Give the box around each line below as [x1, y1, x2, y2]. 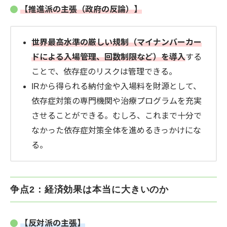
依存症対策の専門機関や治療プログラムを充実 [31, 97, 202, 106]
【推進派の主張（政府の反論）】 [20, 5, 142, 14]
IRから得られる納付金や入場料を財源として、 [31, 82, 201, 91]
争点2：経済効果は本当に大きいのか [10, 184, 169, 195]
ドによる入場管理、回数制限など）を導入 [31, 53, 185, 62]
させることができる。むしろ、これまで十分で [31, 111, 202, 121]
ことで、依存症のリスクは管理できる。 [31, 67, 177, 77]
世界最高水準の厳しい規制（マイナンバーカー [31, 38, 202, 47]
